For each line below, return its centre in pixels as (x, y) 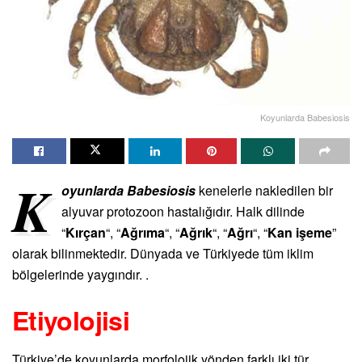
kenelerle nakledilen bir (265, 191)
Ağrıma (143, 233)
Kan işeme (300, 233)
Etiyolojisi (71, 320)
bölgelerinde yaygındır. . (80, 275)
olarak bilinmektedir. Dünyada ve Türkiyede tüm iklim (163, 254)
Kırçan (86, 233)
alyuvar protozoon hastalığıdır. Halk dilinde (183, 212)
